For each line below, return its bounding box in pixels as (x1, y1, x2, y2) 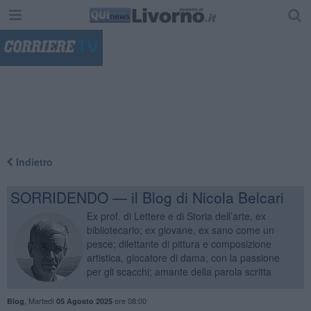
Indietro (12, 154, 53, 169)
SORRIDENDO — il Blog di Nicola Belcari (10, 186, 284, 208)
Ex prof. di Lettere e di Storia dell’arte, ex (86, 208, 266, 223)
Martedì (28, 294, 56, 306)
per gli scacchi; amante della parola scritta (86, 264, 271, 278)
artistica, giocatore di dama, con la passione (86, 250, 280, 264)
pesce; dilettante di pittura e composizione (86, 236, 271, 251)
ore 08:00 (112, 294, 146, 306)
